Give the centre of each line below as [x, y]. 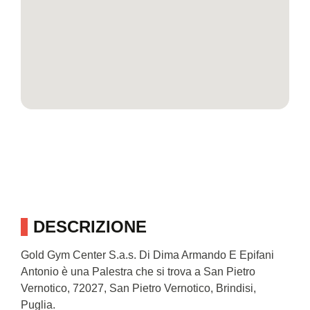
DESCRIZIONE [90, 226]
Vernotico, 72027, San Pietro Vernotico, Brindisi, [138, 288]
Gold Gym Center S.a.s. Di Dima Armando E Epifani [147, 255]
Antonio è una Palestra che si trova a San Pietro [138, 271]
